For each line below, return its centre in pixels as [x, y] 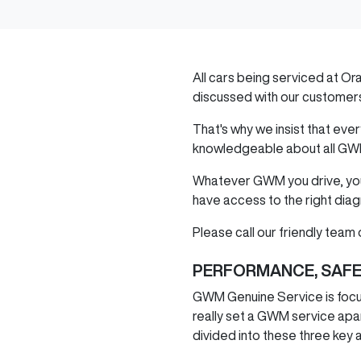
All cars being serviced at [267, 77]
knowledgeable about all [265, 148]
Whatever [223, 180]
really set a [224, 316]
